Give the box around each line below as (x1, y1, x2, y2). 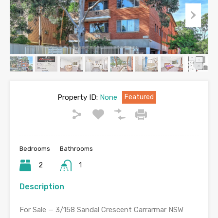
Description (19, 182, 64, 191)
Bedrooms (19, 145, 50, 152)
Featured (124, 93, 154, 101)
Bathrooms (60, 145, 93, 152)
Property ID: (57, 93, 98, 102)
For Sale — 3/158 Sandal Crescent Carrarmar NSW (19, 205, 183, 214)
